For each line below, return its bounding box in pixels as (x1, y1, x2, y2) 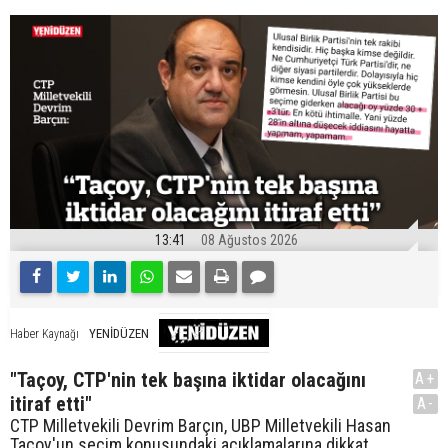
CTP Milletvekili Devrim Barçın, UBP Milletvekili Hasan (10, 415, 391, 437)
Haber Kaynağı (10, 326, 79, 341)
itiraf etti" (10, 392, 92, 417)
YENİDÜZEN (89, 325, 149, 341)
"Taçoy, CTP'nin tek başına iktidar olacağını (10, 368, 366, 393)
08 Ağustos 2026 (201, 232, 298, 249)
